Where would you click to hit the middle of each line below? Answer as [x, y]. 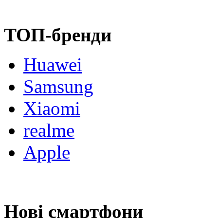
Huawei [53, 64]
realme [49, 130]
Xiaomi [52, 108]
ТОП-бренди [58, 35]
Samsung [58, 86]
